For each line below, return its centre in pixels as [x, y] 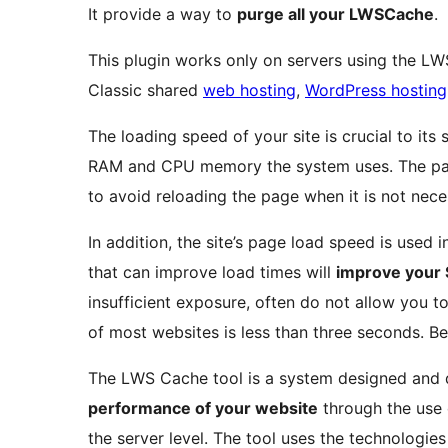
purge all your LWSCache [335, 14]
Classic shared [145, 90]
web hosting [249, 90]
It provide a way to [162, 14]
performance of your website [203, 408]
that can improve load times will [212, 272]
